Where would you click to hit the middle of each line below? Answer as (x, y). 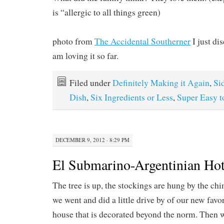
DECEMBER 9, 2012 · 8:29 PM (92, 139)
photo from (73, 41)
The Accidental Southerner (142, 41)
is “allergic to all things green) (106, 12)
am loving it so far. (85, 56)
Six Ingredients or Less (132, 97)
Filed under (91, 83)
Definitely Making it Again (161, 83)
